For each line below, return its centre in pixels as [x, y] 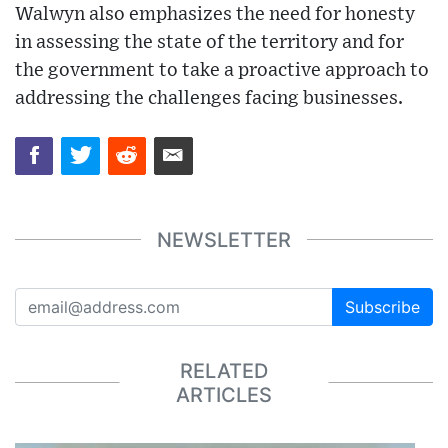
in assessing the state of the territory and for [209, 42]
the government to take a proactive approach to [222, 70]
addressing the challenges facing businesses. [209, 98]
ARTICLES [224, 394]
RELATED [224, 370]
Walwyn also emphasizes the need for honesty [215, 14]
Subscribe [382, 307]
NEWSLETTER [224, 239]
